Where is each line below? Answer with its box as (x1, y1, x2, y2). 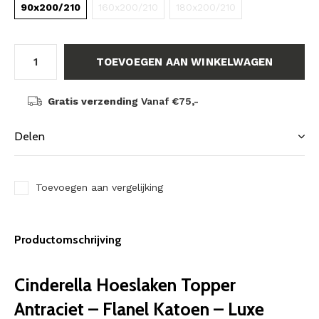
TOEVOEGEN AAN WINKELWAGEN (95, 56, 273, 68)
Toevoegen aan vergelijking (36, 182, 163, 193)
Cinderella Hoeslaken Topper (14, 274, 236, 296)
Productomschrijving (14, 233, 122, 246)
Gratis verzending (47, 95, 138, 107)
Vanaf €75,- (137, 95, 199, 107)
